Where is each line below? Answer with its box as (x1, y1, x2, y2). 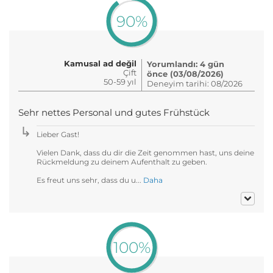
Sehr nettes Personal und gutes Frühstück (18, 107, 210, 118)
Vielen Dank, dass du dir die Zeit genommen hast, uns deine (37, 147, 254, 157)
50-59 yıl (104, 76, 136, 87)
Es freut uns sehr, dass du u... (37, 175, 143, 185)
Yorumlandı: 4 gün (147, 58, 224, 69)
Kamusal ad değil (64, 58, 136, 68)
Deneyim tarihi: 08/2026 (147, 78, 243, 88)
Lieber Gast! (37, 129, 79, 139)
